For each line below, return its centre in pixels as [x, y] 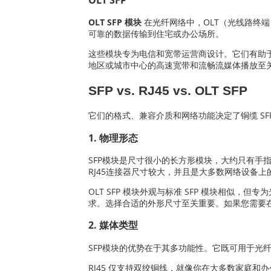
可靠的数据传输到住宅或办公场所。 [156, 34]
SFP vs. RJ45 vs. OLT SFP [168, 90]
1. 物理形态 [113, 138]
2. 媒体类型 [113, 225]
